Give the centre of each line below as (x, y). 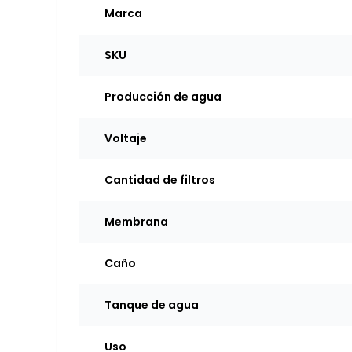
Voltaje (126, 138)
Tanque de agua (152, 305)
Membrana (136, 222)
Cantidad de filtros (160, 180)
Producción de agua (163, 97)
